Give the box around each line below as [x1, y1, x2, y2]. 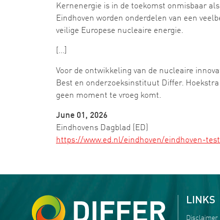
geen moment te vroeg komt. [56, 91, 161, 100]
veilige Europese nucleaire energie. [56, 27, 183, 35]
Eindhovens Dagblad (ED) [56, 124, 148, 132]
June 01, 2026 [56, 111, 108, 120]
